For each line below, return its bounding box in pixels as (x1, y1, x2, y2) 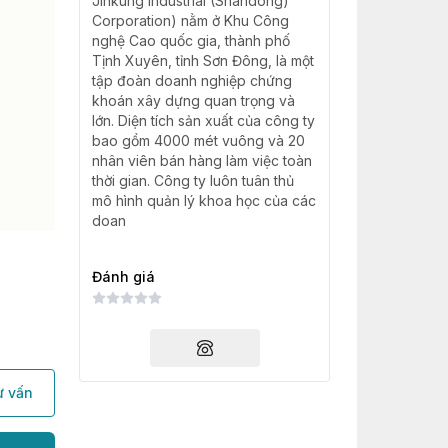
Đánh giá (91, 268, 155, 285)
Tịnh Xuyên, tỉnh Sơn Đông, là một (91, 52, 314, 69)
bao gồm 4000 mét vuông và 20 (91, 132, 305, 149)
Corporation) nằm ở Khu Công (91, 12, 289, 29)
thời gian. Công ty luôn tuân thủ (91, 172, 294, 189)
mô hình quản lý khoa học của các (91, 192, 316, 209)
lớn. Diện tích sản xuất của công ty (91, 112, 315, 129)
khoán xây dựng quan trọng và (91, 92, 295, 109)
